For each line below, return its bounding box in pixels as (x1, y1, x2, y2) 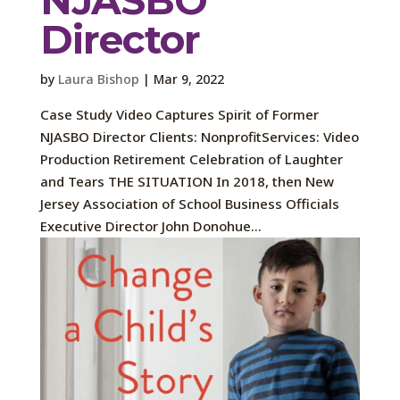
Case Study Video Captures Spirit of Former (39, 104, 319, 123)
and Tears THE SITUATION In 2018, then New (39, 171, 334, 190)
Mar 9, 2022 (153, 70, 224, 87)
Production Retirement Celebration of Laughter (39, 149, 343, 168)
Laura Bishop (57, 70, 139, 87)
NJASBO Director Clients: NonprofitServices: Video (39, 127, 359, 146)
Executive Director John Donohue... (39, 216, 262, 235)
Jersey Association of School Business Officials (39, 194, 339, 212)
